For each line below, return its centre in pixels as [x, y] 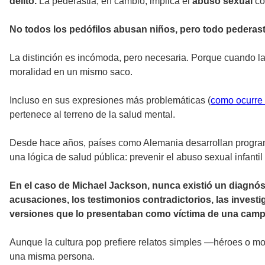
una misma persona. [53, 257]
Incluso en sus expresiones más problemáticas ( [110, 101]
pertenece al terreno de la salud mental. [93, 115]
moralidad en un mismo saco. [71, 72]
